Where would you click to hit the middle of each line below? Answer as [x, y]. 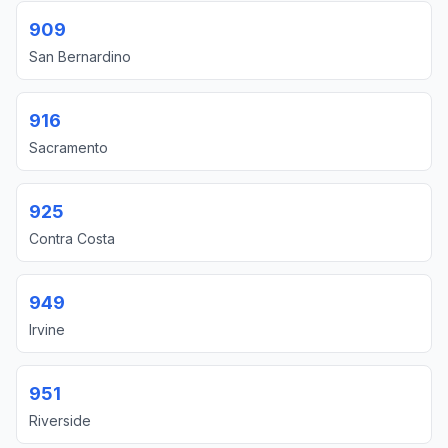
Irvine [47, 329]
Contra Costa [72, 238]
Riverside [60, 420]
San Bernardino [80, 56]
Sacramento [68, 147]
